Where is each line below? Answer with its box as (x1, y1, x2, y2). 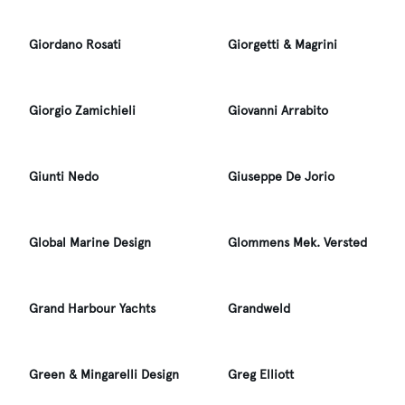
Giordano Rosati (29, 37, 121, 52)
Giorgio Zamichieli (29, 103, 136, 118)
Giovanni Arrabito (228, 103, 328, 118)
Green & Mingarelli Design (29, 367, 179, 382)
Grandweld (228, 301, 290, 316)
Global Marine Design (29, 235, 151, 250)
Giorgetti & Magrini (228, 37, 337, 52)
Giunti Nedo (29, 169, 99, 184)
